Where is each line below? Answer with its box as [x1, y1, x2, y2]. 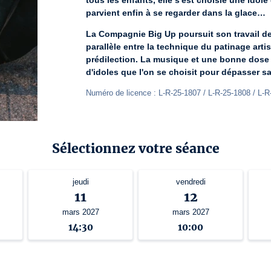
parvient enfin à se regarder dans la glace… [86, 8, 266, 18]
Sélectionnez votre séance [51, 140, 220, 157]
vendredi [175, 177, 206, 186]
